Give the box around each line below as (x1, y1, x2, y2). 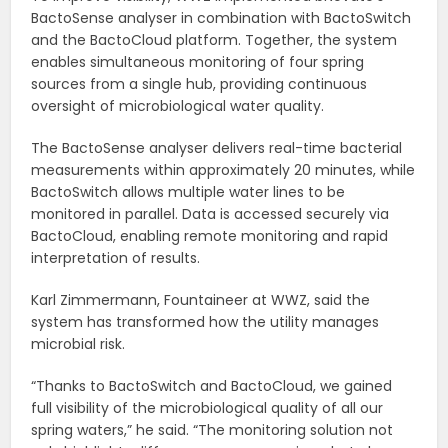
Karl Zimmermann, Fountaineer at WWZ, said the (31, 290, 371, 311)
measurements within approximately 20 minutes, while (31, 160, 416, 181)
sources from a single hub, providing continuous (31, 74, 368, 95)
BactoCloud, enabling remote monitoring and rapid (31, 226, 389, 247)
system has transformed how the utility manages (31, 312, 380, 333)
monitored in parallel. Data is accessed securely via (31, 204, 390, 225)
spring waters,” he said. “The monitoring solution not (31, 420, 394, 441)
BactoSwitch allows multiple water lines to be (31, 182, 346, 203)
